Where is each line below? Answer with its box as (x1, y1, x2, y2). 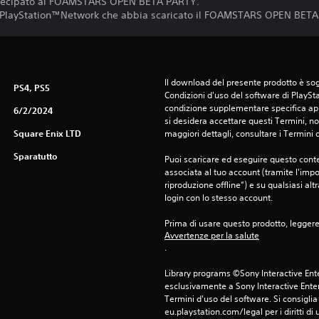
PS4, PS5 (13, 82, 50, 93)
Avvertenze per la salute (164, 229, 259, 241)
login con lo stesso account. (164, 192, 273, 204)
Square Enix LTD (13, 127, 81, 139)
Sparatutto (13, 150, 58, 162)
